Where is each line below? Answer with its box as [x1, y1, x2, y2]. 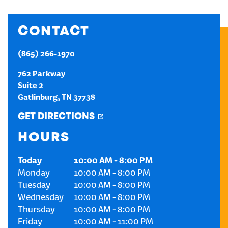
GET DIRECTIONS [18, 112, 95, 121]
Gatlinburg [18, 93, 58, 102]
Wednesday [18, 193, 64, 203]
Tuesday [18, 181, 50, 191]
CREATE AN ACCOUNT [67, 15, 161, 23]
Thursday [18, 205, 55, 215]
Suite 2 [18, 81, 43, 91]
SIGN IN [98, 49, 130, 56]
